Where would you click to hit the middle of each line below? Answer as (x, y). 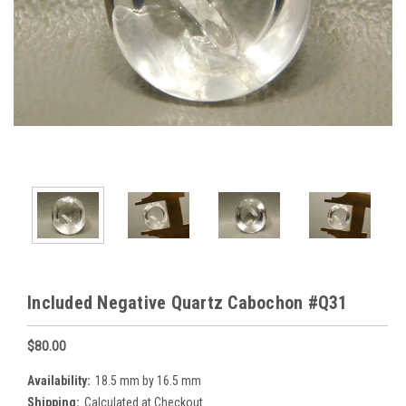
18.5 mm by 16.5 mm (148, 380)
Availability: (59, 380)
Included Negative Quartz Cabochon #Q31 (188, 302)
